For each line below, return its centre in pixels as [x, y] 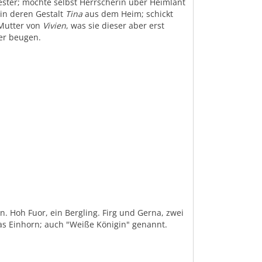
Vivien [55, 25]
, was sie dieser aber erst [116, 25]
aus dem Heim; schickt [128, 14]
